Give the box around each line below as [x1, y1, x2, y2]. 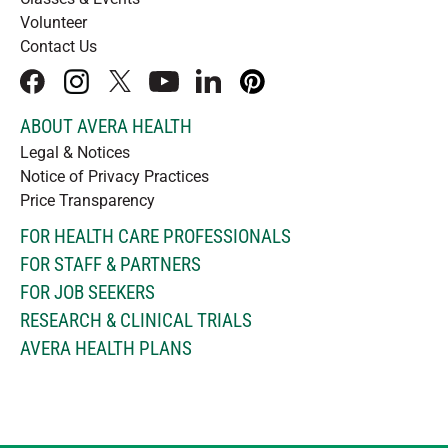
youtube [162, 81, 220, 101]
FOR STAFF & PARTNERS [20, 253, 201, 276]
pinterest [250, 81, 312, 101]
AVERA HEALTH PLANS [20, 337, 192, 360]
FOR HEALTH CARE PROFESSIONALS [20, 225, 291, 248]
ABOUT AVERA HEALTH [20, 115, 192, 138]
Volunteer [20, 13, 87, 32]
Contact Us [20, 37, 97, 56]
